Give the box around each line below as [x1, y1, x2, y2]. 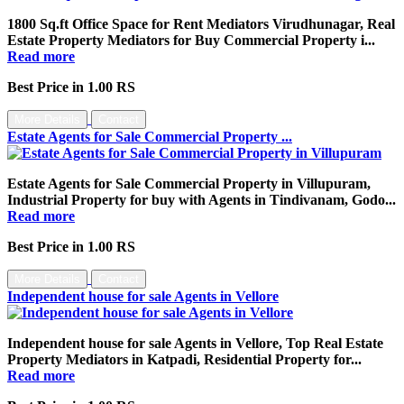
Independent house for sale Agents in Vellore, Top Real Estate [7, 335, 383, 351]
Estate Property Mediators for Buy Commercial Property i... [7, 32, 375, 48]
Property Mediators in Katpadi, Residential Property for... [7, 351, 362, 367]
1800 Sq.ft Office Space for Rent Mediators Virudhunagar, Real [7, 15, 395, 32]
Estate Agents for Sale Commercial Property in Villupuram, [7, 175, 371, 191]
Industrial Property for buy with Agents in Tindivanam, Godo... [7, 191, 396, 207]
